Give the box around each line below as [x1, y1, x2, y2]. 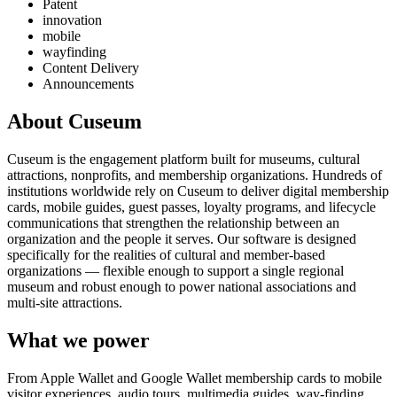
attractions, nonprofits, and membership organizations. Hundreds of [7, 167, 382, 183]
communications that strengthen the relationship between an [7, 215, 339, 231]
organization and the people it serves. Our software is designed [7, 231, 356, 247]
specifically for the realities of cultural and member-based [7, 247, 325, 263]
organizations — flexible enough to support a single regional [7, 263, 344, 279]
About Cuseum [7, 110, 142, 134]
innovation [43, 12, 102, 28]
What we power [7, 329, 150, 353]
